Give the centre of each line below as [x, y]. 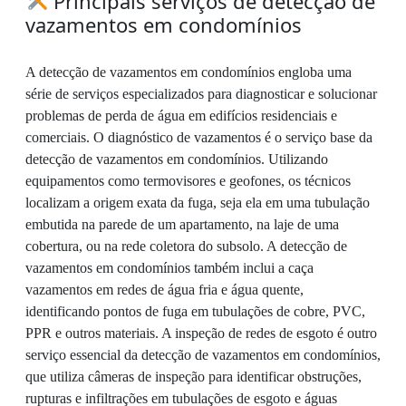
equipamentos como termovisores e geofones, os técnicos [188, 180]
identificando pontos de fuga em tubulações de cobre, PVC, [195, 311]
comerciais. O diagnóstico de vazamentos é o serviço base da [199, 137]
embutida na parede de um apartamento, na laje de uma [182, 224]
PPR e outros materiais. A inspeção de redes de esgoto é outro [201, 333]
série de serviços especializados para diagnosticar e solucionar [201, 93]
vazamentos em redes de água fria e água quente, [164, 289]
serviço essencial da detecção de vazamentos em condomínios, [203, 354]
